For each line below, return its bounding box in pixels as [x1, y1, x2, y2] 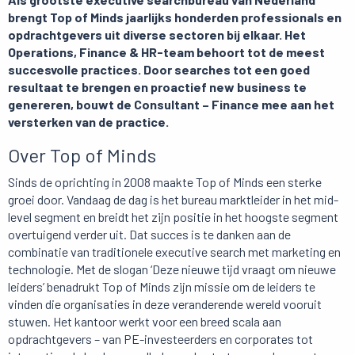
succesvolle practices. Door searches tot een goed [8, 62, 310, 78]
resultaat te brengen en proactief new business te [8, 79, 307, 95]
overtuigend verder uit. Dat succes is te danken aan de [8, 227, 291, 242]
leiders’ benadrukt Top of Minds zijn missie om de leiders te [8, 279, 315, 295]
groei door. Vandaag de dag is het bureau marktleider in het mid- [8, 192, 338, 208]
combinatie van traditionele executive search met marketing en [8, 244, 341, 260]
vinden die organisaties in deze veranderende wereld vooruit [8, 296, 322, 312]
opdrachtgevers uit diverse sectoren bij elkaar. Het [8, 27, 306, 43]
